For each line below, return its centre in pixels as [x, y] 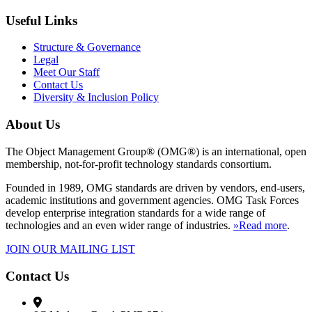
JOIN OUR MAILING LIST [70, 249]
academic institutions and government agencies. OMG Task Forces [152, 200]
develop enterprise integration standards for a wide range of [135, 212]
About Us [33, 125]
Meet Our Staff [67, 72]
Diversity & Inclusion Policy [96, 97]
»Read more [260, 225]
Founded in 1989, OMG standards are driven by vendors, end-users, [155, 187]
